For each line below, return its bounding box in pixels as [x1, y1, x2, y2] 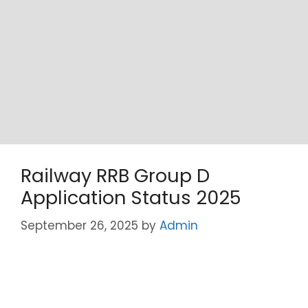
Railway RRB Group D [21, 163, 210, 188]
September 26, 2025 [21, 217, 138, 234]
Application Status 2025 [21, 185, 241, 210]
